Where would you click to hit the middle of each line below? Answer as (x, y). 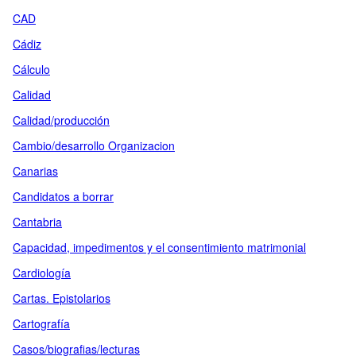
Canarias (35, 171)
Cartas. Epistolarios (62, 298)
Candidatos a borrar (63, 196)
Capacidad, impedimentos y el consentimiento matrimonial (159, 247)
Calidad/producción (61, 120)
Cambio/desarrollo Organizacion (94, 145)
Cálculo (31, 69)
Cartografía (41, 323)
